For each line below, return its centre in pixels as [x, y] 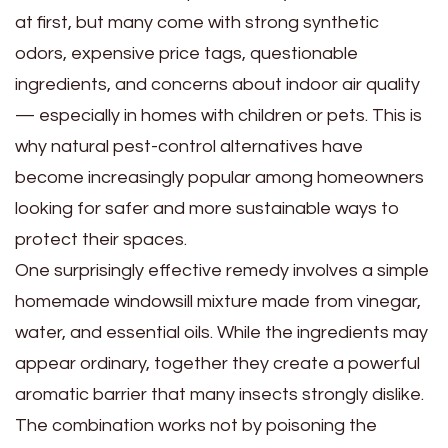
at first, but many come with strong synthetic [197, 22]
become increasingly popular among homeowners [219, 177]
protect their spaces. [101, 239]
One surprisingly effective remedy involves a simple [222, 270]
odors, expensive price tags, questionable [186, 53]
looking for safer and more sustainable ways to [207, 208]
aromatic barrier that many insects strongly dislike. [219, 394]
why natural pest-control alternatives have [189, 146]
